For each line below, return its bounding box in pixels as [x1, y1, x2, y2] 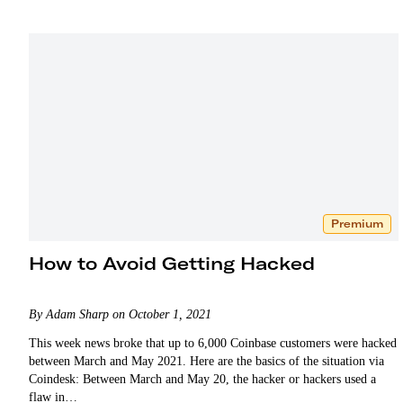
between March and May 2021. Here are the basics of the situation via [29, 354, 384, 368]
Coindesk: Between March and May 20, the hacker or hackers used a [29, 372, 376, 386]
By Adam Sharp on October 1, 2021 [29, 307, 211, 321]
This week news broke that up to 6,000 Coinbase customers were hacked [29, 336, 397, 350]
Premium [330, 216, 383, 230]
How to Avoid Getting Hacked [29, 251, 315, 274]
